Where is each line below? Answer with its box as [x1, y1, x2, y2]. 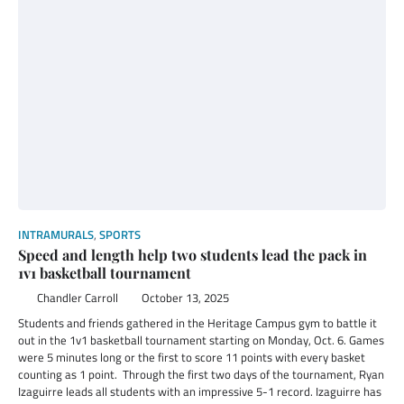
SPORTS [99, 226, 141, 243]
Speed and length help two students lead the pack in [18, 245, 367, 264]
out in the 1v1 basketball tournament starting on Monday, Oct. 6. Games [18, 331, 384, 349]
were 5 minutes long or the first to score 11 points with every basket [18, 348, 365, 366]
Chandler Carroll [36, 289, 118, 307]
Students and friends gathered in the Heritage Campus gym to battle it [18, 314, 377, 332]
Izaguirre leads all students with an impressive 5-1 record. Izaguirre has [18, 382, 381, 400]
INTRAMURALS [18, 226, 94, 243]
